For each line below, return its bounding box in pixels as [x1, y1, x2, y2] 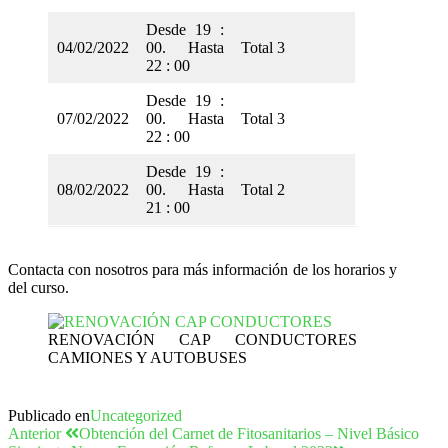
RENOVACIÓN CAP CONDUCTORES [48, 331, 357, 349]
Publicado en [8, 407, 90, 425]
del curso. [8, 279, 69, 297]
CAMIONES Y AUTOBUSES [48, 349, 247, 367]
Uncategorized [90, 407, 182, 425]
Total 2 [241, 181, 285, 199]
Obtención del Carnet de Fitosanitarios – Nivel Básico [79, 425, 419, 443]
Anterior [8, 425, 61, 443]
